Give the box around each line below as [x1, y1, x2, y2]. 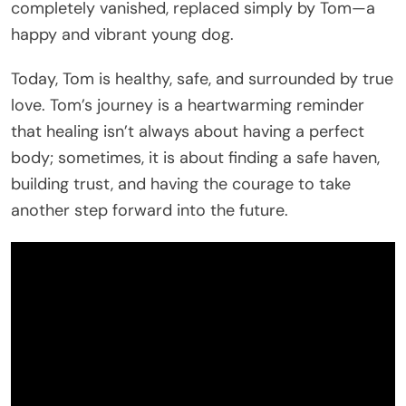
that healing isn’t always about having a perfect [11, 121, 364, 143]
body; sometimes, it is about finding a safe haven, [11, 147, 380, 169]
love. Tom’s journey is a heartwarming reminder [11, 94, 364, 117]
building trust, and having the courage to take [11, 173, 351, 196]
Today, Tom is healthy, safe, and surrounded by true [11, 68, 393, 91]
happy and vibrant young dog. [11, 24, 234, 46]
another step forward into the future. [11, 199, 288, 222]
